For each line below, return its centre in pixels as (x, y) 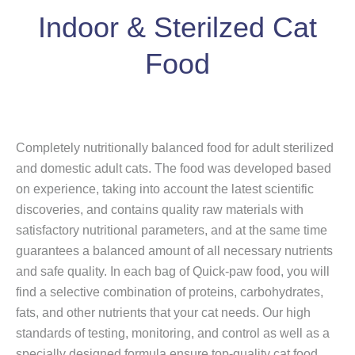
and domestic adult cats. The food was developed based (174, 168)
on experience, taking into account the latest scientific (165, 189)
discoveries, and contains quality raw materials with (160, 210)
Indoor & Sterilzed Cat (177, 27)
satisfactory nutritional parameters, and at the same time (172, 230)
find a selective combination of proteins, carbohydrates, (170, 292)
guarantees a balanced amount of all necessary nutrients (174, 251)
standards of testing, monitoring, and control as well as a (173, 333)
